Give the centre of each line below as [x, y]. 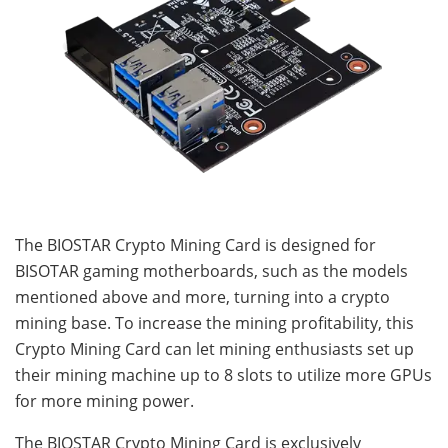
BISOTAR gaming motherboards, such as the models [211, 270]
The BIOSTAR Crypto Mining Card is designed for [195, 244]
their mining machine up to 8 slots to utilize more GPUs [223, 374]
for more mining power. [104, 400]
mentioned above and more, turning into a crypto [202, 296]
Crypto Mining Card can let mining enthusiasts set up [214, 348]
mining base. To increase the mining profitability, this [214, 322]
